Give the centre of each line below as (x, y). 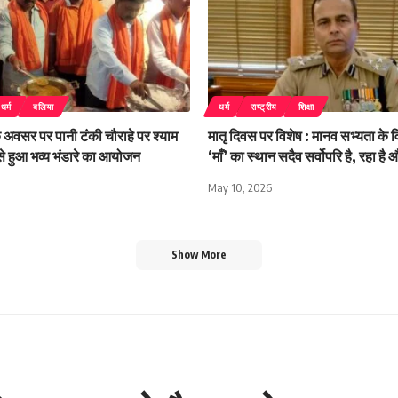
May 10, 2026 (240, 188)
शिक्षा (306, 107)
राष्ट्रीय (264, 107)
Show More (199, 255)
